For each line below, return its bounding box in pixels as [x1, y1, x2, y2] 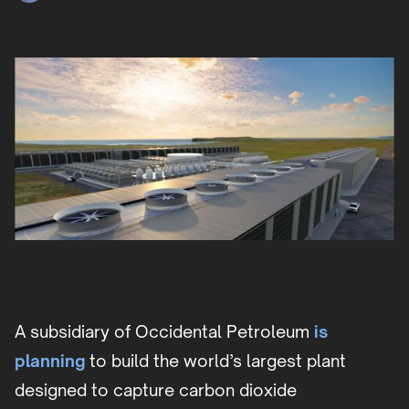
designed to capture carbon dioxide [15, 380, 297, 401]
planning [15, 351, 86, 372]
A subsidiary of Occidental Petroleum [15, 321, 314, 342]
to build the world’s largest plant [86, 351, 346, 372]
